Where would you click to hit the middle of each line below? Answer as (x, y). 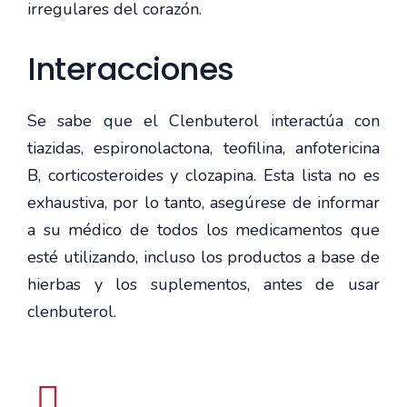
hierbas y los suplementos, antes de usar (203, 284)
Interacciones (131, 69)
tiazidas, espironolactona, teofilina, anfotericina (203, 148)
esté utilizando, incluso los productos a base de (203, 257)
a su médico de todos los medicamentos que (203, 229)
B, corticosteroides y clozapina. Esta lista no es (203, 175)
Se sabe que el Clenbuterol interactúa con (203, 120)
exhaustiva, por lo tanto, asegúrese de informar (203, 202)
